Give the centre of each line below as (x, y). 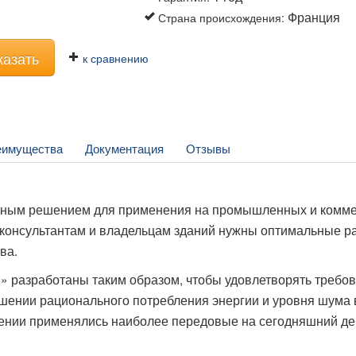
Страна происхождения (220, 17)
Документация (124, 147)
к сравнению (114, 58)
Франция (314, 17)
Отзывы (208, 147)
